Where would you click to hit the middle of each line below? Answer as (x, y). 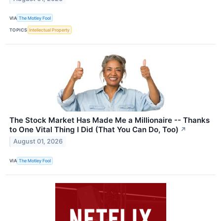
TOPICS (18, 30)
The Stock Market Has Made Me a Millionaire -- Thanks (110, 120)
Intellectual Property (50, 30)
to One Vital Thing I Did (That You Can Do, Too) (94, 129)
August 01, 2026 (38, 142)
